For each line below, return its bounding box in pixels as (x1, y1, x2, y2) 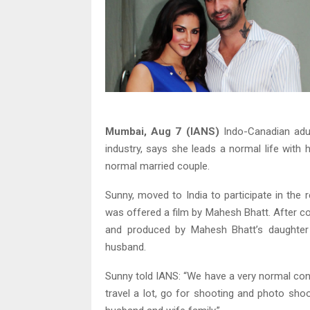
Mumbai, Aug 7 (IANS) (105, 125, 219, 138)
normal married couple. (105, 160, 210, 173)
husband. (105, 241, 146, 254)
